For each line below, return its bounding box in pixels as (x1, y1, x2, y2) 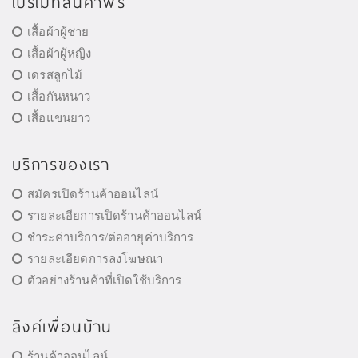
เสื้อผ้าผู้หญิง (27, 46, 92, 60)
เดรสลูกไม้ (27, 68, 83, 82)
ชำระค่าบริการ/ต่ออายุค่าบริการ (27, 230, 194, 244)
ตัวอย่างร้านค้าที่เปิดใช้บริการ (27, 273, 182, 287)
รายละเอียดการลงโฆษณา (27, 252, 164, 265)
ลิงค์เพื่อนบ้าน (12, 314, 113, 338)
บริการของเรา (12, 152, 111, 176)
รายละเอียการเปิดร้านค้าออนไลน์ (27, 209, 201, 222)
